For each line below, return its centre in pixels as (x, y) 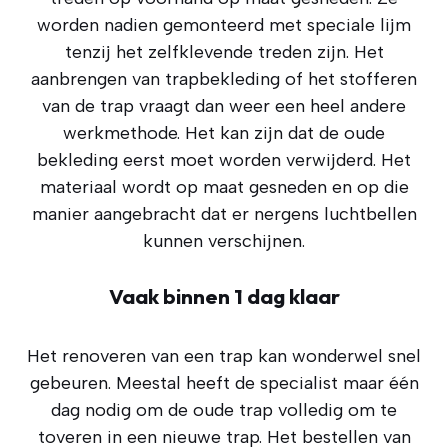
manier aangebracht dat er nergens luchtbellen (224, 214)
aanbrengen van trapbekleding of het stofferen (224, 79)
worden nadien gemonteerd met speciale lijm (224, 25)
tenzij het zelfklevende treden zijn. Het (224, 52)
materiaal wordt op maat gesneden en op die (224, 187)
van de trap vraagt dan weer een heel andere (224, 106)
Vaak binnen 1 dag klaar (224, 296)
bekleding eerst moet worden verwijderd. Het (224, 160)
